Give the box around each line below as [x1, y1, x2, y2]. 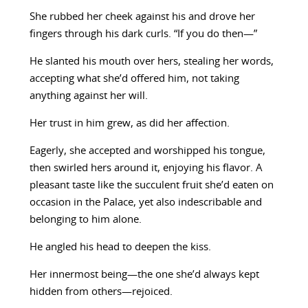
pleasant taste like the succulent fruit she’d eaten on [29, 180, 274, 191]
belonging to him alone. [29, 214, 142, 225]
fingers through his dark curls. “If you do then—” [29, 29, 257, 40]
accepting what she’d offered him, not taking [29, 74, 239, 85]
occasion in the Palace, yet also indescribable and [29, 197, 262, 208]
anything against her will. [29, 91, 148, 102]
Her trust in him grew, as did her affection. [29, 118, 230, 129]
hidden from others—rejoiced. [29, 287, 173, 298]
